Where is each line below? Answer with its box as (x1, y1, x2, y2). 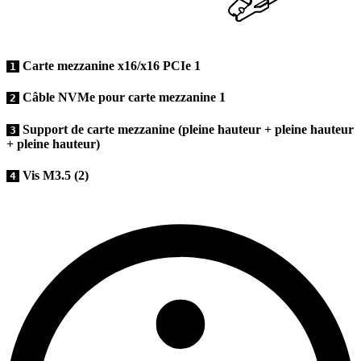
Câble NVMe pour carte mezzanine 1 (19, 90, 226, 105)
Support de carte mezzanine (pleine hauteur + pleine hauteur (19, 122, 354, 136)
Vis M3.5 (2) (19, 168, 89, 182)
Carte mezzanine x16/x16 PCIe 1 (19, 59, 201, 73)
